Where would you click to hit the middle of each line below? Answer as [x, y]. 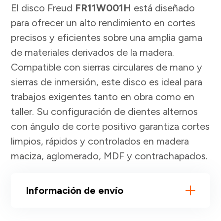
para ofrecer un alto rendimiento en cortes [103, 23]
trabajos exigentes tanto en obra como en [103, 97]
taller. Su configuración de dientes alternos [105, 112]
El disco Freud [43, 8]
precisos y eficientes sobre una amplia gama [107, 38]
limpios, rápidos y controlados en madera [100, 141]
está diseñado [163, 8]
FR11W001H [103, 8]
